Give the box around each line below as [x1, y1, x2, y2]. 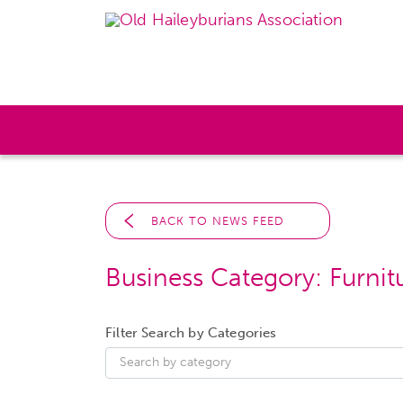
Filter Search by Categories [105, 325, 277, 341]
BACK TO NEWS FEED [151, 214, 284, 228]
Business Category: [105, 263, 329, 292]
